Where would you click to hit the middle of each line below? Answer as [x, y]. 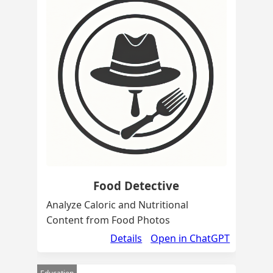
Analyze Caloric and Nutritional [117, 204]
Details [126, 238]
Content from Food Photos [108, 220]
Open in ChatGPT [190, 238]
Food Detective [136, 185]
